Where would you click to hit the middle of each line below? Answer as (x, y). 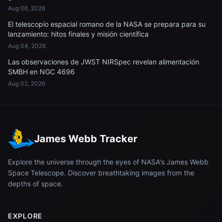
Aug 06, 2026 (27, 8)
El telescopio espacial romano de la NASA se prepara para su (107, 24)
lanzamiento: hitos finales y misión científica (78, 34)
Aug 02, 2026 (27, 83)
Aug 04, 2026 (27, 46)
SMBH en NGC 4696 (41, 72)
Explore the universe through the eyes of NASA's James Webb (108, 162)
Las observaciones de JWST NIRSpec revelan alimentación (104, 62)
